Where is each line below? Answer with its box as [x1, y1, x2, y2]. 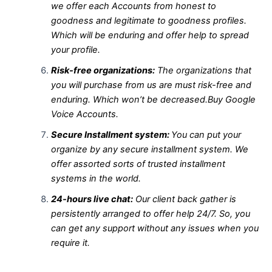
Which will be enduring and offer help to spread [50, 29, 249, 41]
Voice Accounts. [50, 108, 118, 120]
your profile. [50, 44, 100, 55]
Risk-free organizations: [50, 64, 155, 76]
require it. [50, 237, 90, 248]
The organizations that [154, 64, 251, 76]
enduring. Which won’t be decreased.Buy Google [50, 93, 256, 105]
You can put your [171, 129, 241, 140]
